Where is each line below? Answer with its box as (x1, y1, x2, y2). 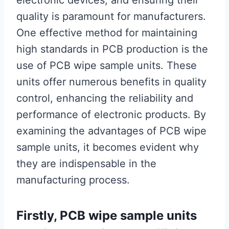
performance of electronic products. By (16, 108, 206, 121)
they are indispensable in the (16, 157, 156, 170)
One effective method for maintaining (16, 27, 197, 39)
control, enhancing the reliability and (16, 92, 193, 104)
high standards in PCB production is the (16, 43, 208, 55)
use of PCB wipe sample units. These (16, 59, 197, 72)
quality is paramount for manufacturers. (16, 10, 206, 22)
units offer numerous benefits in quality (16, 76, 207, 88)
